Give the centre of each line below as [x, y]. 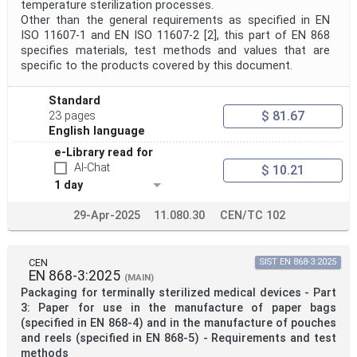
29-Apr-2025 [106, 216]
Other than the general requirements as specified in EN [175, 21]
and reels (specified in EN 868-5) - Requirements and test [178, 339]
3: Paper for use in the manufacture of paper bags [178, 308]
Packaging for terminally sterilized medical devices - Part [178, 293]
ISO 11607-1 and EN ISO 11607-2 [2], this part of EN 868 [175, 36]
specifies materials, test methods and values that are [175, 51]
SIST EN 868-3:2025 [298, 262]
